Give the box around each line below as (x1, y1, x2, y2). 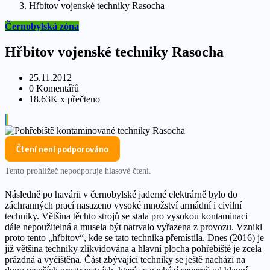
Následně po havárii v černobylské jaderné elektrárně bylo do (5, 189, 237, 199)
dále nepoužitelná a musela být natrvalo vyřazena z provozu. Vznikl (5, 221, 262, 232)
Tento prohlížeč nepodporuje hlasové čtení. (5, 166, 151, 175)
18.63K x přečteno (29, 93, 100, 104)
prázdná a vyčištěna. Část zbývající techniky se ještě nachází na (5, 254, 245, 265)
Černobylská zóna (5, 21, 79, 31)
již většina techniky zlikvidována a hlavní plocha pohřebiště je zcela (5, 243, 262, 254)
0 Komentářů (29, 83, 79, 93)
